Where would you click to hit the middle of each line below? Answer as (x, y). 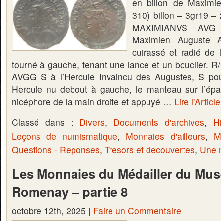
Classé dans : (46, 122)
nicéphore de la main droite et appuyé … (93, 101)
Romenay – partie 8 (70, 192)
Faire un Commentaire (137, 210)
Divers (92, 122)
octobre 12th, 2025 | (53, 210)
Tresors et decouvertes (150, 150)
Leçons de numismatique (65, 136)
